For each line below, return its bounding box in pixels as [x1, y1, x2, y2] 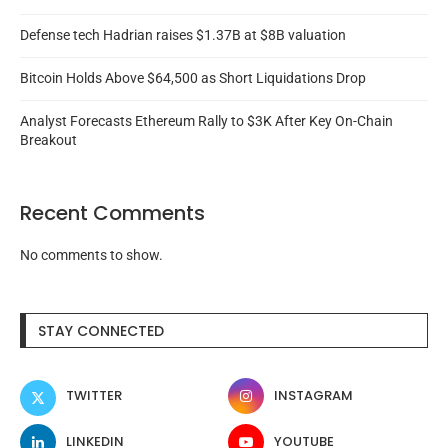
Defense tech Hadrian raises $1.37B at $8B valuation [20, 27, 346, 44]
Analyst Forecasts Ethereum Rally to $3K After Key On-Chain [20, 113, 393, 130]
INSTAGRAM [274, 386, 354, 406]
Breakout [20, 132, 77, 149]
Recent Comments [20, 199, 205, 228]
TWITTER [66, 386, 122, 406]
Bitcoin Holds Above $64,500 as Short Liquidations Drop [20, 70, 366, 87]
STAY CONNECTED [38, 321, 164, 342]
